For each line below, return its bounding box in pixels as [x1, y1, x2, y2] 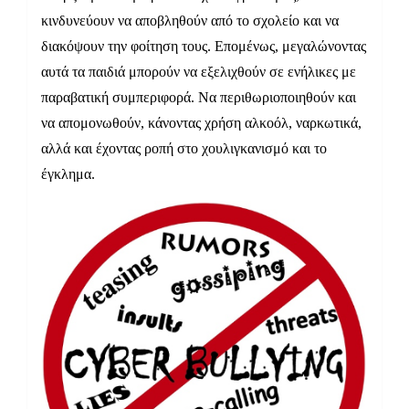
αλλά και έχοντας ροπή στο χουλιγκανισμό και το [41, 141, 327, 157]
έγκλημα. [41, 166, 95, 183]
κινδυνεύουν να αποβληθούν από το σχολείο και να [41, 13, 339, 29]
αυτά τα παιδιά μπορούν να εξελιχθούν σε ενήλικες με [41, 64, 356, 80]
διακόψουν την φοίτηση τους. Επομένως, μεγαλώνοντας [41, 38, 366, 55]
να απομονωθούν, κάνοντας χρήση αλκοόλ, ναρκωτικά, [41, 115, 362, 131]
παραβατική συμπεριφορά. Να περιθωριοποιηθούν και [41, 89, 356, 106]
